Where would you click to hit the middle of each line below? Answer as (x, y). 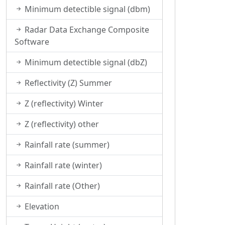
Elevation (41, 206)
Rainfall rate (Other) (61, 186)
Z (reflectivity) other (61, 124)
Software (32, 42)
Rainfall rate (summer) (66, 145)
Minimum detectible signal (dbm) (86, 9)
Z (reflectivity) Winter (63, 103)
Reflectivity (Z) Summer (67, 83)
